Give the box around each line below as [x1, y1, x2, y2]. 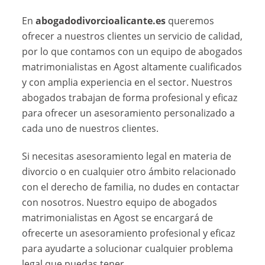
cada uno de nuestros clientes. [22, 121, 159, 135]
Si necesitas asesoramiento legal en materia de [22, 149, 232, 163]
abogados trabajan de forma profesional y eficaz [22, 91, 238, 104]
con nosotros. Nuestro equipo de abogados [22, 195, 218, 209]
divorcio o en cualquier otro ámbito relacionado [22, 164, 237, 178]
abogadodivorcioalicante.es [35, 14, 166, 27]
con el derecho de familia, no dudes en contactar [22, 180, 240, 193]
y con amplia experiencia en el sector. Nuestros [22, 75, 233, 89]
